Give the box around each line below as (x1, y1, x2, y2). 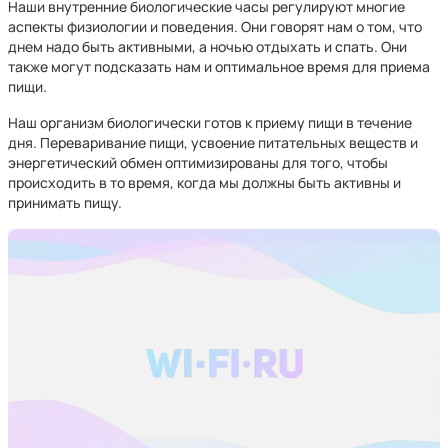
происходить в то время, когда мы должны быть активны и (8, 173, 401, 192)
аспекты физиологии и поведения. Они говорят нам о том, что (8, 17, 422, 36)
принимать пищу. (8, 193, 122, 212)
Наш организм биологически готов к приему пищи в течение (8, 113, 412, 132)
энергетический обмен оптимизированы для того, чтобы (8, 153, 388, 172)
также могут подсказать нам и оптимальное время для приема (8, 57, 430, 76)
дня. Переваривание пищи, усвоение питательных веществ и (8, 133, 418, 152)
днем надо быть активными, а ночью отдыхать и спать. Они (8, 37, 407, 56)
